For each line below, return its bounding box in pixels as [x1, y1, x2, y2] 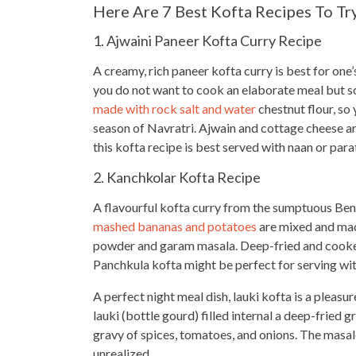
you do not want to [93, 82, 196, 97]
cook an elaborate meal [196, 82, 323, 97]
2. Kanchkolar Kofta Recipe [93, 168, 261, 186]
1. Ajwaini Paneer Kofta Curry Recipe [93, 32, 322, 49]
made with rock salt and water [93, 101, 256, 116]
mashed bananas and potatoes [93, 219, 257, 234]
